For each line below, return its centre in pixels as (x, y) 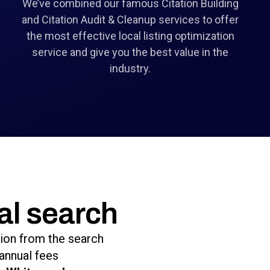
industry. (130, 69)
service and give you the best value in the (130, 52)
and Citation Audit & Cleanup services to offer (130, 20)
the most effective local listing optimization (130, 36)
